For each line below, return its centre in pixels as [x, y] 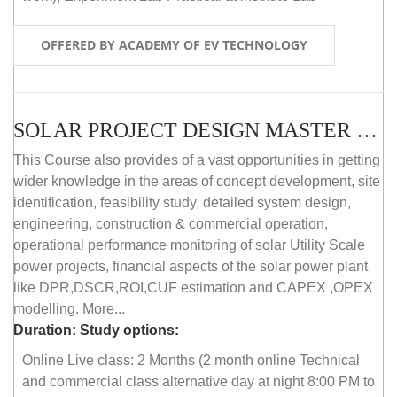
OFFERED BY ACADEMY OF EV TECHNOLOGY [174, 44]
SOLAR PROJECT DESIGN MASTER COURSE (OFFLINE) [367, 130]
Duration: [45, 330]
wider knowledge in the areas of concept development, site [197, 181]
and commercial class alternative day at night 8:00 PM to [198, 381]
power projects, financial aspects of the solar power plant [191, 266]
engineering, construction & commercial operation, [171, 223]
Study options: [129, 330]
